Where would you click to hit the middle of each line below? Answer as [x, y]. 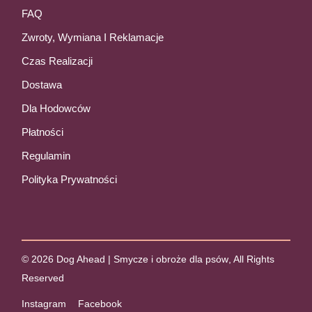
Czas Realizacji [57, 61]
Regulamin [46, 155]
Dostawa [42, 84]
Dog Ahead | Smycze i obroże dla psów [143, 259]
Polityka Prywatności [70, 179]
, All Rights [252, 259]
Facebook [100, 303]
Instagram [44, 303]
